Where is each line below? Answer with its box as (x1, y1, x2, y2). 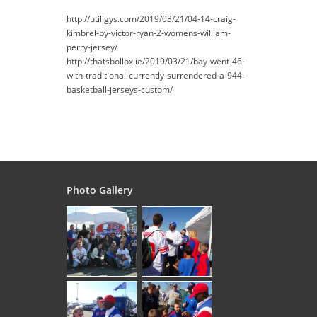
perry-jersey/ (67, 41, 117, 53)
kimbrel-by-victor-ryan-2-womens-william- (67, 27, 231, 39)
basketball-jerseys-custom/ (67, 83, 173, 96)
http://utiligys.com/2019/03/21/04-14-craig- (67, 13, 236, 25)
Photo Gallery (67, 183, 133, 197)
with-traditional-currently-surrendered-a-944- (67, 69, 245, 81)
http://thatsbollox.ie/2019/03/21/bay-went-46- (67, 55, 245, 67)
